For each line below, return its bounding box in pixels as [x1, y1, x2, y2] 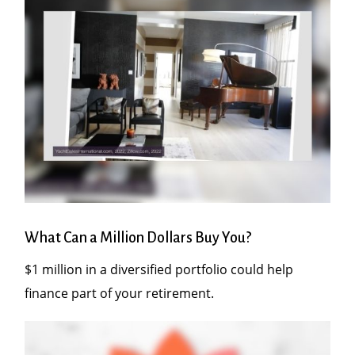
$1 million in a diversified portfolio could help [25, 261, 294, 279]
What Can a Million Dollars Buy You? [25, 230, 252, 246]
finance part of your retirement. [25, 284, 215, 303]
